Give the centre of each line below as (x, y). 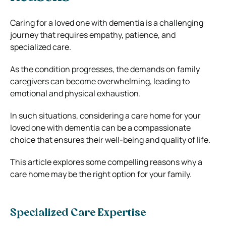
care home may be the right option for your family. (101, 174)
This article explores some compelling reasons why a (106, 162)
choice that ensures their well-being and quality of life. (110, 139)
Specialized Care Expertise (78, 213)
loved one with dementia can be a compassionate (100, 127)
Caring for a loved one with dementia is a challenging (107, 22)
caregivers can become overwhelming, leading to (100, 81)
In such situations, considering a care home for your (105, 115)
